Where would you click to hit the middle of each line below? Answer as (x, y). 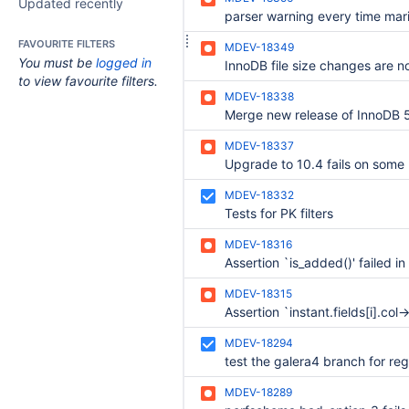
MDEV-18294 (259, 343)
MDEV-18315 (258, 294)
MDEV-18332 (259, 195)
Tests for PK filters (279, 213)
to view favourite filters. (88, 81)
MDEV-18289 (258, 392)
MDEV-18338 (259, 96)
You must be (57, 63)
